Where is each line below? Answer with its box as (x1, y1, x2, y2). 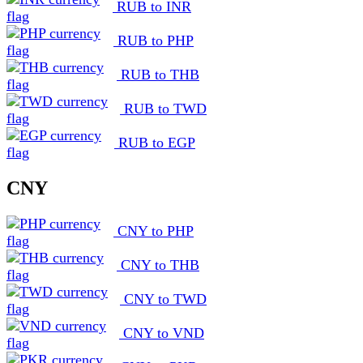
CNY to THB (117, 256, 199, 273)
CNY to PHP (113, 222, 194, 239)
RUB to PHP (113, 32, 194, 49)
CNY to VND (119, 324, 204, 341)
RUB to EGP (114, 134, 195, 151)
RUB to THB (117, 66, 199, 83)
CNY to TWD (120, 290, 207, 307)
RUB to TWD (120, 100, 207, 117)
